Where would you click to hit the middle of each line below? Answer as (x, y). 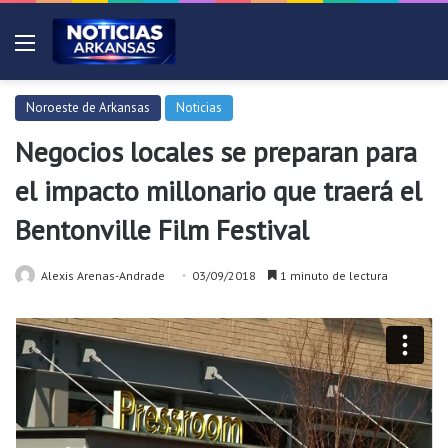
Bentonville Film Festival (162, 229)
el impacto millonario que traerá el (218, 190)
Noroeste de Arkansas (88, 107)
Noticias (199, 107)
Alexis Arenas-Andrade (103, 275)
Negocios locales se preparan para (216, 151)
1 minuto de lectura (332, 275)
